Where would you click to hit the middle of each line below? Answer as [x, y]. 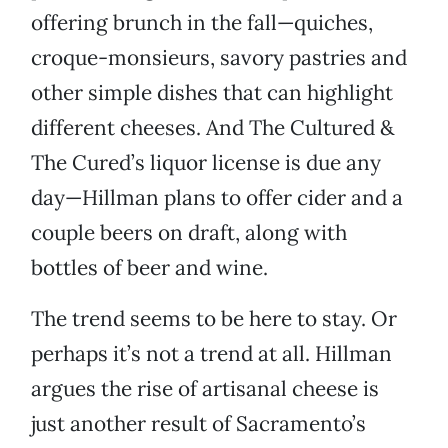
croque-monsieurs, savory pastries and [219, 58]
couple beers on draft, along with [189, 233]
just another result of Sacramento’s [198, 424]
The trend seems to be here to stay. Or [214, 319]
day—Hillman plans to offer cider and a [217, 198]
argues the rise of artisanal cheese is [205, 389]
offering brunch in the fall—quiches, [202, 23]
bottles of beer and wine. [149, 268]
